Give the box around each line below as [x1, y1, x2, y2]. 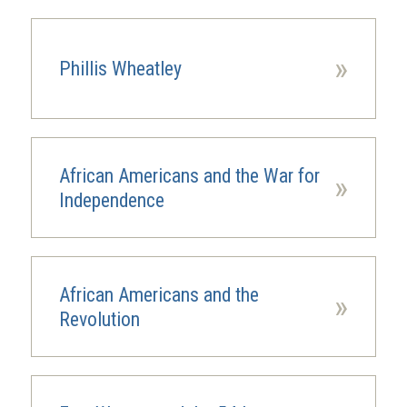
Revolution [58, 307, 140, 331]
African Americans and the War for [58, 164, 320, 187]
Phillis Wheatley [58, 57, 182, 80]
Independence [58, 188, 164, 212]
